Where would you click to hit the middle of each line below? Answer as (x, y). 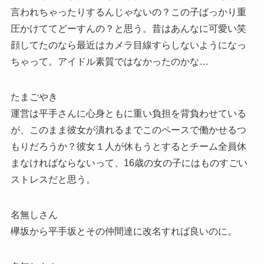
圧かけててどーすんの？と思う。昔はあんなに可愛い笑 (128, 29)
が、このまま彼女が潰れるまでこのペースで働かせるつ (128, 130)
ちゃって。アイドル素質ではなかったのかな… (109, 62)
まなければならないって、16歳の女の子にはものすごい (129, 163)
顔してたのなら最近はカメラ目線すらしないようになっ (128, 45)
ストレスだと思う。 (53, 180)
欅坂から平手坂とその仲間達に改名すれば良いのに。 (123, 232)
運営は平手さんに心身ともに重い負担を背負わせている (128, 114)
